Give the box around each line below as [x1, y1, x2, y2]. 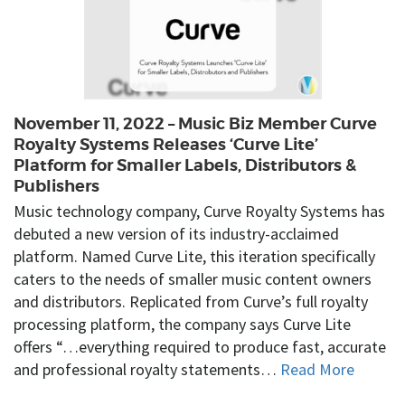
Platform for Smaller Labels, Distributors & [14, 155, 356, 176]
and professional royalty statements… [14, 359, 280, 381]
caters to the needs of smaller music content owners [14, 268, 372, 290]
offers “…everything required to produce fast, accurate [14, 336, 386, 358]
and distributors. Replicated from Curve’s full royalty [14, 291, 368, 313]
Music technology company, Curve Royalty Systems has [14, 201, 385, 222]
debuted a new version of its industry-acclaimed [14, 223, 339, 245]
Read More [280, 359, 354, 381]
